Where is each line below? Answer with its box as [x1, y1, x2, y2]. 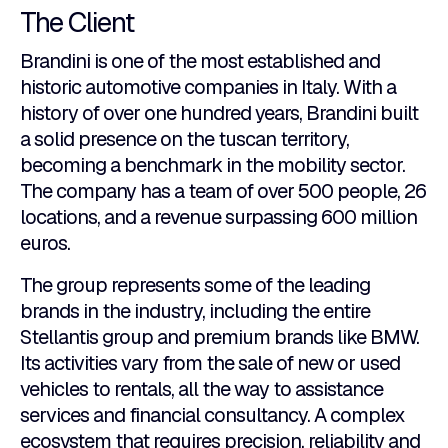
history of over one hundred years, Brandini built [20, 100, 418, 127]
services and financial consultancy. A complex [20, 402, 405, 429]
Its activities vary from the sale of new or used [20, 350, 400, 377]
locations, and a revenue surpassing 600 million [20, 204, 417, 231]
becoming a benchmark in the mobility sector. [20, 152, 405, 179]
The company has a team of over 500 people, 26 [20, 178, 426, 205]
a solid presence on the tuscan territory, [20, 126, 349, 153]
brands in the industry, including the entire [20, 298, 370, 325]
